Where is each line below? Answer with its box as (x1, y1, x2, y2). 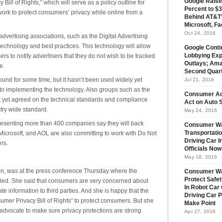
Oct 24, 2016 (184, 30, 216, 36)
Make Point (184, 200, 216, 206)
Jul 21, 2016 (184, 77, 215, 82)
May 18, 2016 (184, 154, 218, 160)
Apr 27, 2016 (184, 209, 216, 214)
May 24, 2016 (184, 108, 218, 113)
